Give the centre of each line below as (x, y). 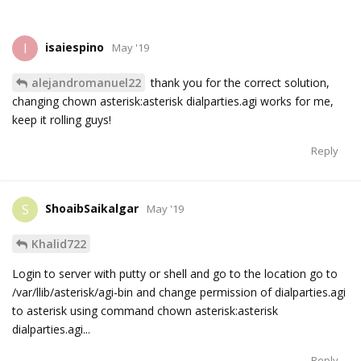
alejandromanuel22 (86, 83)
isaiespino (75, 48)
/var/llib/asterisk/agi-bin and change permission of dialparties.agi (179, 293)
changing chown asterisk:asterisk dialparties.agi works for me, (173, 102)
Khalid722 (59, 244)
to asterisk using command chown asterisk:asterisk (145, 311)
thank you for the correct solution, (239, 83)
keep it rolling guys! (62, 120)
